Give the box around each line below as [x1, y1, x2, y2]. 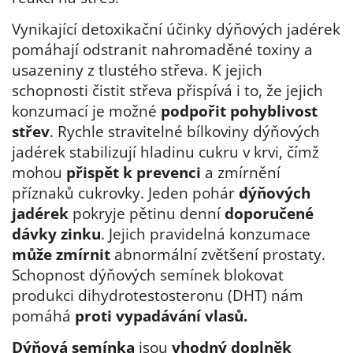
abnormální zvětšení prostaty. [110, 244, 325, 265]
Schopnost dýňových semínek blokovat [12, 265, 284, 285]
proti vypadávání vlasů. [75, 306, 247, 326]
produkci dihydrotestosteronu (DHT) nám [12, 285, 303, 306]
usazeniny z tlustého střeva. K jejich [12, 60, 262, 80]
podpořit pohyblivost [161, 101, 318, 121]
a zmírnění [201, 162, 281, 183]
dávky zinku [12, 224, 101, 244]
